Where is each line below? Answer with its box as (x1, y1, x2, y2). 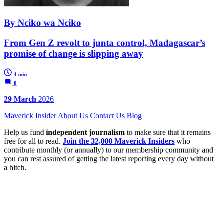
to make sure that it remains (125, 128, 211, 136)
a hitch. (4, 163, 26, 172)
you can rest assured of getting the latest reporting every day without (4, 154, 214, 163)
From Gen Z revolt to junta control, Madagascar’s (4, 37, 205, 48)
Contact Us (90, 111, 125, 120)
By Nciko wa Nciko (4, 18, 81, 28)
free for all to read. (4, 136, 63, 145)
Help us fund (4, 128, 46, 136)
